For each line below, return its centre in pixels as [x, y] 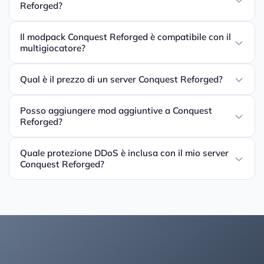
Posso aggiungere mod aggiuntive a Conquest [116, 111]
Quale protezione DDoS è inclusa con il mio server [124, 153]
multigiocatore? [53, 48]
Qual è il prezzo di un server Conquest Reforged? [121, 80]
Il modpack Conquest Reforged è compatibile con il [126, 37]
